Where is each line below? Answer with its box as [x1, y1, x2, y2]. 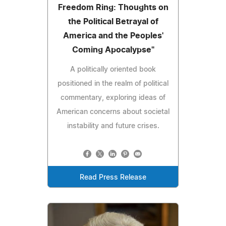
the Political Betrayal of [68, 18, 158, 26]
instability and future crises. [67, 123, 159, 130]
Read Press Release [80, 174, 146, 182]
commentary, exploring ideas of [61, 94, 165, 102]
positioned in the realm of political [58, 80, 168, 88]
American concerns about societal [56, 108, 169, 116]
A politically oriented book [70, 66, 156, 74]
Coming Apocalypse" [72, 46, 154, 54]
